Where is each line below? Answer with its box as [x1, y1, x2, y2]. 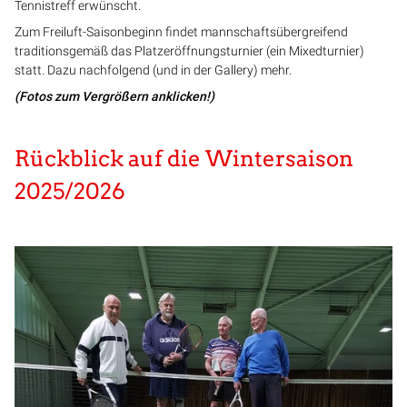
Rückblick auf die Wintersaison [15, 144, 353, 172]
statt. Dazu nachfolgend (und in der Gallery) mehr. [15, 62, 292, 77]
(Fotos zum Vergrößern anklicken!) [15, 88, 214, 104]
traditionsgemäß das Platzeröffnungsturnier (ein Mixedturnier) [15, 43, 364, 58]
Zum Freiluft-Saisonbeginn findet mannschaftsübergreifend [15, 24, 348, 39]
